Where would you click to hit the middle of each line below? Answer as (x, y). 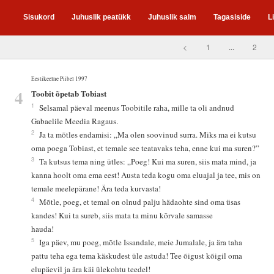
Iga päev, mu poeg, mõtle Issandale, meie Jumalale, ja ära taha (142, 243)
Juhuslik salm (172, 17)
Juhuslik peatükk (101, 17)
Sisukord (39, 17)
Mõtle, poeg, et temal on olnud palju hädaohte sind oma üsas (141, 202)
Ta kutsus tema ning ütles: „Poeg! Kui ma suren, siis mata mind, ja (149, 162)
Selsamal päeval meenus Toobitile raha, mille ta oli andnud (138, 108)
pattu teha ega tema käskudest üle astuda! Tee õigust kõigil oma (138, 256)
